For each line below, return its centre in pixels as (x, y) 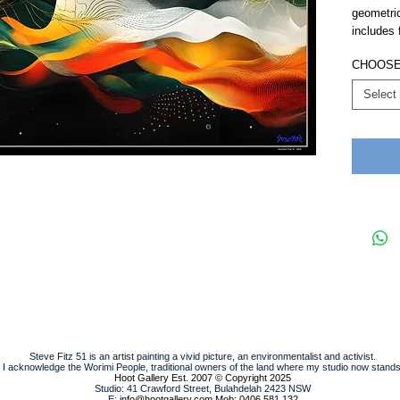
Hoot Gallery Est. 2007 (163, 377)
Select (380, 94)
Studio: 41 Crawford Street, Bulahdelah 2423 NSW (203, 388)
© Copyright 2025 (253, 377)
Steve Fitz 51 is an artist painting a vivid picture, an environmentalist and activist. (203, 356)
